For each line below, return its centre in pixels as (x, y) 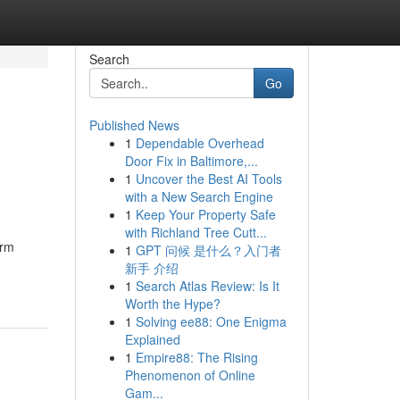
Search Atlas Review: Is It (207, 286)
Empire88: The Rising (196, 357)
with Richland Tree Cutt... (196, 232)
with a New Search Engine (199, 196)
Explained (152, 339)
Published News (134, 125)
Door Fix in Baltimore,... (191, 161)
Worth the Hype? (172, 304)
